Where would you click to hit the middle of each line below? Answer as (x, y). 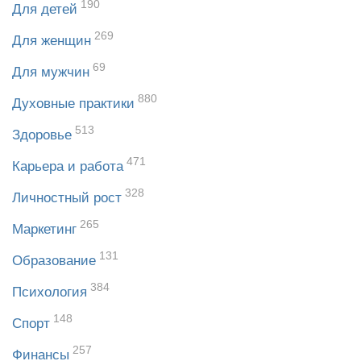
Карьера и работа (68, 167)
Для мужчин (51, 73)
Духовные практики (73, 104)
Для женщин (52, 41)
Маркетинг (44, 230)
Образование (54, 261)
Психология (50, 293)
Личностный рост (67, 198)
